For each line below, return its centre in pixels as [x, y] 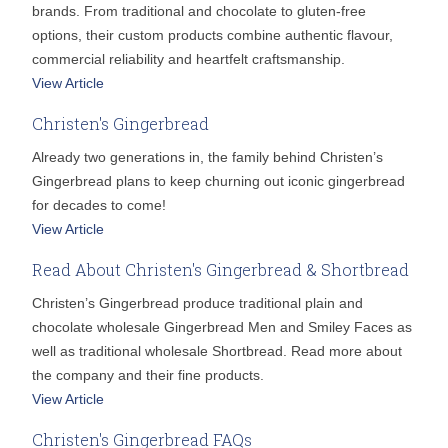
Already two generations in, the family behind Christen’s [208, 157]
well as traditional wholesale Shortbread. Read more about [217, 351]
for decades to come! [99, 205]
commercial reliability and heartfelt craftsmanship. [189, 59]
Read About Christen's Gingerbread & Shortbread [221, 270]
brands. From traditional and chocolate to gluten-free [199, 11]
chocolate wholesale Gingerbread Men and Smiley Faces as [222, 327]
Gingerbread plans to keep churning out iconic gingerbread [219, 181]
